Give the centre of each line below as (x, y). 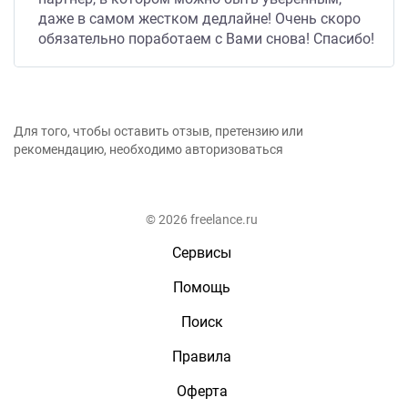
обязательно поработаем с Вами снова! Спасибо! (206, 39)
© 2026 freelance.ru (202, 219)
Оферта (202, 391)
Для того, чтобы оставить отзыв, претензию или (158, 131)
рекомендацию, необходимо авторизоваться (148, 149)
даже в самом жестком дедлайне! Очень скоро (199, 19)
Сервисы (202, 253)
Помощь (202, 287)
